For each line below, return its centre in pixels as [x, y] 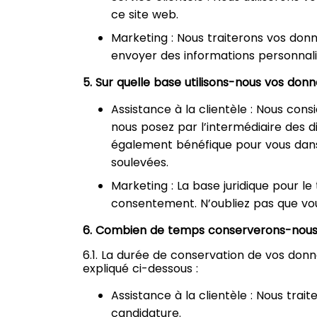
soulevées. [140, 162]
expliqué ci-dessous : [140, 268]
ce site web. [145, 14]
